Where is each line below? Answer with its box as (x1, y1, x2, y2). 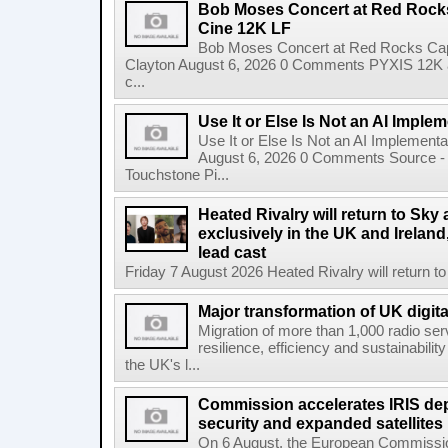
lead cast (198, 243, 266, 261)
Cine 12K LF (198, 19, 291, 37)
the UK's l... (125, 357, 200, 373)
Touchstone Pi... (125, 167, 229, 183)
